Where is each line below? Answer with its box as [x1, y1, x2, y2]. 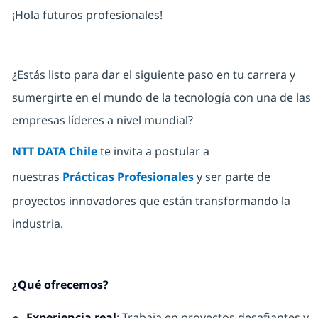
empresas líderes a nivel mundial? [11, 112, 196, 128]
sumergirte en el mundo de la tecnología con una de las [11, 89, 311, 106]
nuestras [11, 169, 62, 185]
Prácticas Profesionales [62, 169, 194, 185]
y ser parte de [196, 169, 270, 185]
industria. [11, 216, 63, 232]
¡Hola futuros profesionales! [11, 7, 163, 23]
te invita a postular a [99, 143, 209, 160]
